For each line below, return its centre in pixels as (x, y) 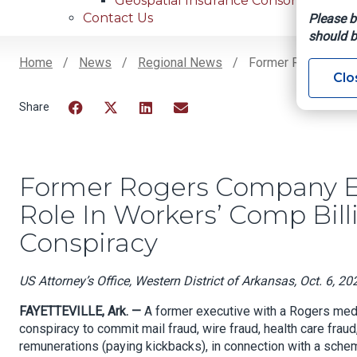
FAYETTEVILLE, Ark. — (82, 312)
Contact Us (118, 18)
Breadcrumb (90, 87)
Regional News (180, 63)
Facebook (97, 127)
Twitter (124, 127)
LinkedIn (163, 127)
